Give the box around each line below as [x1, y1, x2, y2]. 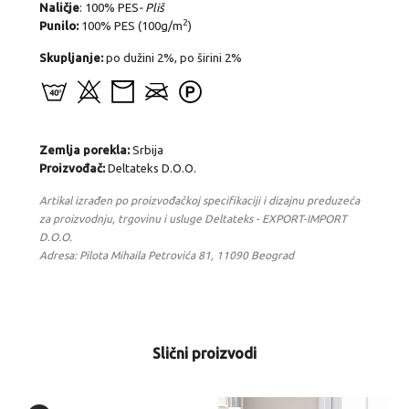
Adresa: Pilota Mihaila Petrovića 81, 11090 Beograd [38, 248, 294, 261]
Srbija [129, 142, 163, 156]
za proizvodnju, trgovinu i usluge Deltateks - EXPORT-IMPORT [38, 212, 347, 225]
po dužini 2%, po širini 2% [102, 51, 242, 65]
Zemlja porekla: [38, 142, 130, 156]
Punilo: [38, 19, 79, 33]
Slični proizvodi [152, 344, 257, 362]
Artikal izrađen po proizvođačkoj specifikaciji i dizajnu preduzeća [38, 194, 360, 206]
